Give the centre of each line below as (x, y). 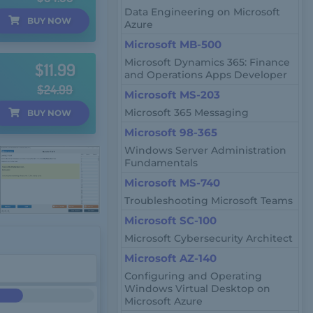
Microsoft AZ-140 (171, 258)
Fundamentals (161, 163)
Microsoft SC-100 (171, 220)
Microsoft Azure (164, 301)
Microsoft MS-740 (173, 183)
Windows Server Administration (206, 150)
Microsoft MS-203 (173, 95)
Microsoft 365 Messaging (187, 112)
